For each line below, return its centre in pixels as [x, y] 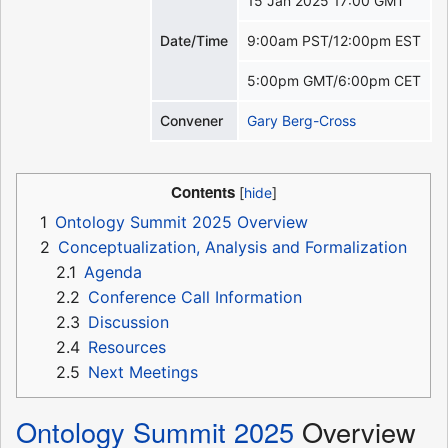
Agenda [113, 272]
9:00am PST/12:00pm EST [334, 41]
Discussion [128, 322]
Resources [127, 347]
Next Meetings [143, 372]
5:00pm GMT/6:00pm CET [334, 81]
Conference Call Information [195, 297]
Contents [202, 192]
